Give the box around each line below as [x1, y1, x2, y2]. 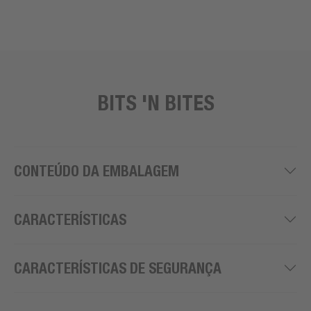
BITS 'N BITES [96, 90, 215, 115]
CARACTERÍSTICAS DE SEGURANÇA [14, 259, 221, 277]
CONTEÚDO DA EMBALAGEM [14, 162, 179, 180]
